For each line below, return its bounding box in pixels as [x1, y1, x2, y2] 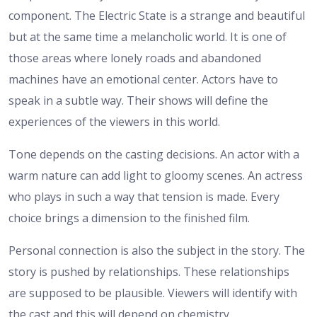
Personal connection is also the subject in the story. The [8, 243, 305, 259]
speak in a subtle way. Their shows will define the [8, 93, 268, 109]
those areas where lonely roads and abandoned [8, 50, 261, 67]
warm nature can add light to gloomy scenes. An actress [8, 168, 303, 184]
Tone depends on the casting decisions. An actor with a [8, 146, 299, 163]
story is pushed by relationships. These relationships [8, 264, 289, 280]
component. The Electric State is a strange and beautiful [8, 8, 305, 24]
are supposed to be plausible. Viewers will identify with [8, 285, 297, 301]
